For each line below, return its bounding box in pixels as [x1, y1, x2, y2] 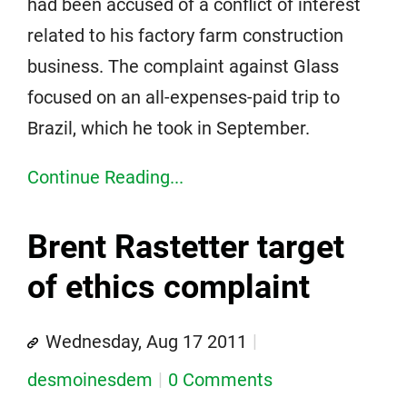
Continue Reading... [27, 166, 184, 188]
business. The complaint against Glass [27, 55, 339, 77]
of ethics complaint [27, 268, 310, 306]
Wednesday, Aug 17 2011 [45, 331, 247, 352]
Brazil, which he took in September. [27, 117, 310, 139]
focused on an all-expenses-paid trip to [27, 86, 340, 108]
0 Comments [168, 369, 273, 391]
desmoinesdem [27, 369, 153, 391]
